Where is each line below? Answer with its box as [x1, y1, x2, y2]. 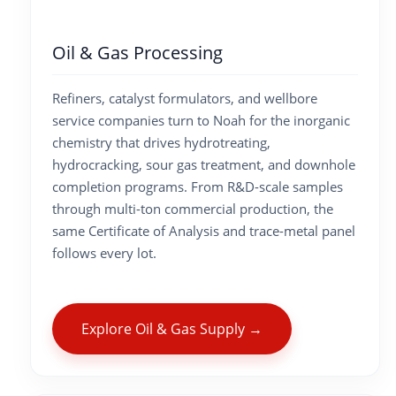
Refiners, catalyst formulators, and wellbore [52, 88, 317, 107]
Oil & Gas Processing [52, 41, 223, 65]
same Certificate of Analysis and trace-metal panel [52, 221, 355, 240]
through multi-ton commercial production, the [52, 199, 333, 217]
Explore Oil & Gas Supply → [81, 318, 263, 339]
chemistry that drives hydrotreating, [52, 133, 270, 151]
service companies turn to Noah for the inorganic [52, 110, 350, 129]
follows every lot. [52, 243, 156, 262]
